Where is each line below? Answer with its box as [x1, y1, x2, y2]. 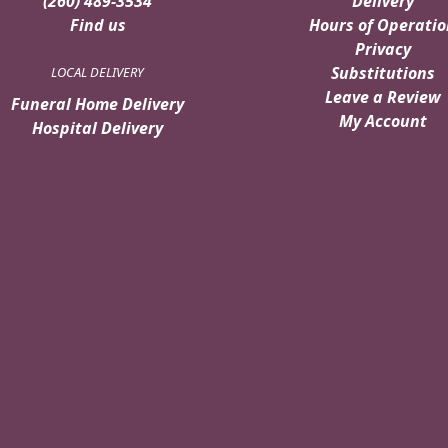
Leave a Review [324, 85, 441, 108]
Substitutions [330, 61, 435, 84]
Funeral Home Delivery [11, 92, 184, 115]
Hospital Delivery [32, 116, 163, 139]
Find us [69, 13, 126, 36]
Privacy [354, 37, 411, 60]
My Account [338, 109, 427, 132]
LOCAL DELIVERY [51, 62, 144, 81]
